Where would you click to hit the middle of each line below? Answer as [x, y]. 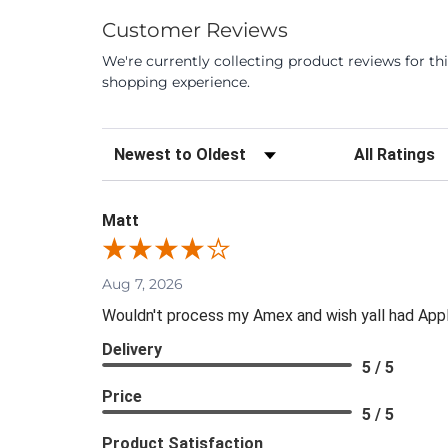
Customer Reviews [195, 30]
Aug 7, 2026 [142, 284]
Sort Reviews [150, 148]
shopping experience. [176, 82]
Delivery [132, 350]
